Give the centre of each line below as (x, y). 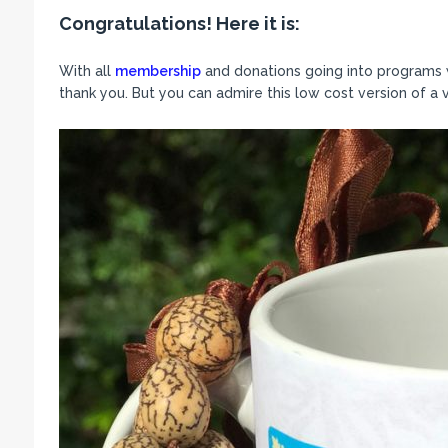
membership (157, 71)
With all (86, 71)
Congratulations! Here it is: (179, 24)
